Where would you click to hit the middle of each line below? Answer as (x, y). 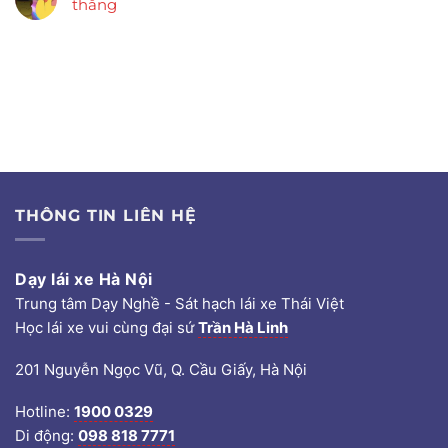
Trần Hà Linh (243, 328)
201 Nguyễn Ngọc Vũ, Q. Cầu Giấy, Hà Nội (161, 370)
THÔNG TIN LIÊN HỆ (106, 215)
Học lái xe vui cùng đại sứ (106, 328)
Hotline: (44, 412)
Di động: (46, 436)
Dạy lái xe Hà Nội (84, 279)
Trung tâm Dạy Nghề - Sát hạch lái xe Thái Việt (179, 304)
